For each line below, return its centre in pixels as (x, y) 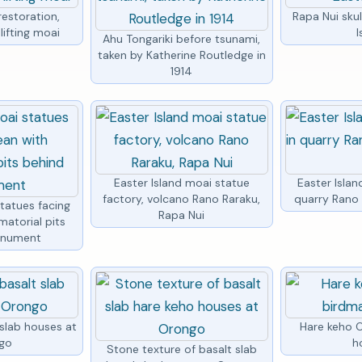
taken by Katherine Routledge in (181, 55)
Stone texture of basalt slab (181, 349)
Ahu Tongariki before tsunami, (182, 38)
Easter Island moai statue (181, 182)
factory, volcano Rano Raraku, (182, 198)
